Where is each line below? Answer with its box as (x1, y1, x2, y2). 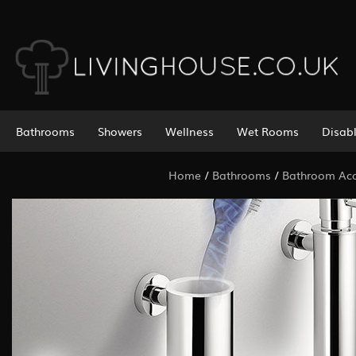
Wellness (164, 122, 214, 139)
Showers (97, 122, 142, 139)
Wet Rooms (236, 122, 299, 139)
